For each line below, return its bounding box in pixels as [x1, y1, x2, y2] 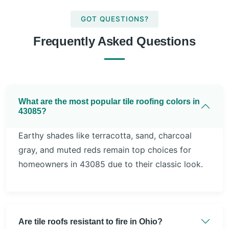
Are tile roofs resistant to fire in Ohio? [18, 217, 163, 226]
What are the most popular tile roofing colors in [18, 97, 200, 106]
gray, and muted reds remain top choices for [18, 145, 191, 155]
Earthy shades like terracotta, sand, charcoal [18, 130, 192, 141]
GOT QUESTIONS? [80, 14, 149, 23]
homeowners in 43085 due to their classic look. [18, 159, 203, 170]
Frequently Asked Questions [33, 34, 196, 49]
